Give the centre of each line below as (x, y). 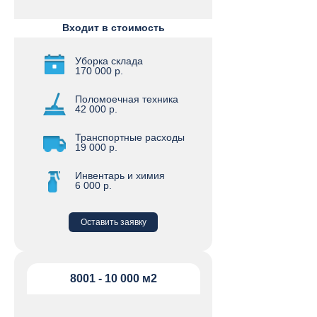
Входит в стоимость (114, 28)
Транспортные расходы (130, 137)
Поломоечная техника (127, 99)
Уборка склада (109, 61)
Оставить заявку (113, 222)
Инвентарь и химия (120, 175)
